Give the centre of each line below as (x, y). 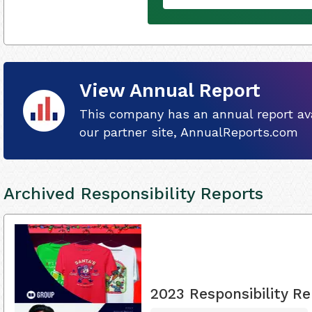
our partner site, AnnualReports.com (189, 132)
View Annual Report (170, 91)
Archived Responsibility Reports (133, 194)
